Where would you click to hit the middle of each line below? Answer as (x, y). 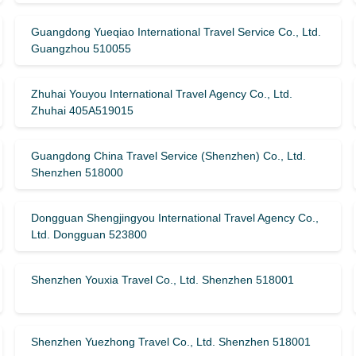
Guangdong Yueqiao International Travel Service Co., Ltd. (176, 32)
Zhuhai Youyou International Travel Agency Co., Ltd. (161, 94)
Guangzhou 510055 (81, 48)
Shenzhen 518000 (77, 172)
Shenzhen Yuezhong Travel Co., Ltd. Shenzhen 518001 (170, 342)
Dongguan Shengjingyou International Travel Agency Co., (174, 218)
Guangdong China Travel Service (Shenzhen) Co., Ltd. (168, 156)
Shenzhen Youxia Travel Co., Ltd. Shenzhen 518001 (162, 280)
